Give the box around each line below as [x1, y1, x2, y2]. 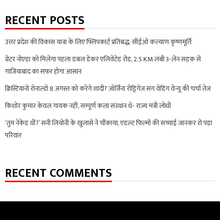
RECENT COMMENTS [5, 164, 112, 184]
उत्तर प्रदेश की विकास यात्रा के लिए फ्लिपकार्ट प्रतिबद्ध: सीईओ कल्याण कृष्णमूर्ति [5, 36, 192, 48]
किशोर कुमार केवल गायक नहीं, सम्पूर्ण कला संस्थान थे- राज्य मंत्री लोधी [5, 100, 171, 112]
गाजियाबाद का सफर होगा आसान [5, 66, 82, 78]
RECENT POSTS [5, 11, 84, 31]
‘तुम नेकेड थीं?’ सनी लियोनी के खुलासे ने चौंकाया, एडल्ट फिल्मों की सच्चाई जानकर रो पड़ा [5, 117, 212, 129]
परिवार [5, 130, 22, 141]
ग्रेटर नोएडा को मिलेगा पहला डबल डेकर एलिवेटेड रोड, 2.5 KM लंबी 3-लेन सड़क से [5, 54, 201, 65]
